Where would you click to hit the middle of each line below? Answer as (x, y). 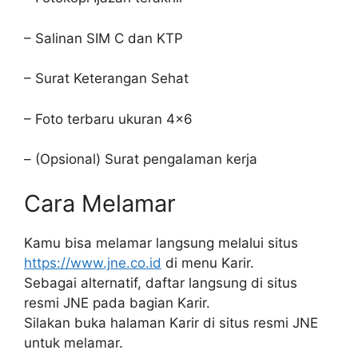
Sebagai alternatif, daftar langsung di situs (161, 282)
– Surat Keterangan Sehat (106, 78)
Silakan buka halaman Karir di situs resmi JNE (171, 322)
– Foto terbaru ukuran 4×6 (108, 119)
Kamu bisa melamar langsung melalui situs (161, 243)
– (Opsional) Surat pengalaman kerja (141, 159)
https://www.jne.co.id (93, 263)
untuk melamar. (74, 342)
